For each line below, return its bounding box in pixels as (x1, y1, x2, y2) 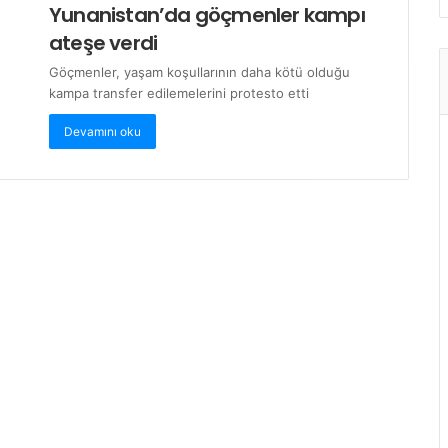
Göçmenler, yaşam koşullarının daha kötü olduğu (49, 63, 350, 80)
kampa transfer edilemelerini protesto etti (49, 84, 309, 101)
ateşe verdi (49, 28, 158, 57)
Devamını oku (64, 123, 141, 139)
